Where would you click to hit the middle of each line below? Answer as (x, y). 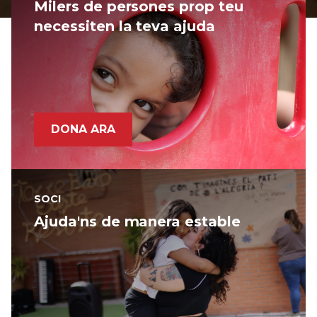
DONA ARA (83, 129)
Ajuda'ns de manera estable (137, 221)
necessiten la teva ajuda (125, 26)
